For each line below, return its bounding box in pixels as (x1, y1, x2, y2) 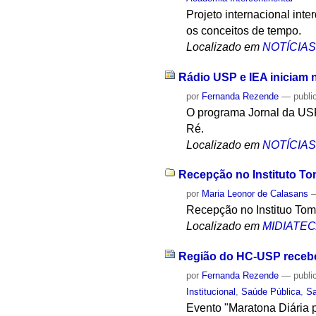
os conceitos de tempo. (186, 24, 302, 37)
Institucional (186, 286, 236, 297)
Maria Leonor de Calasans (202, 188, 309, 200)
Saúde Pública (241, 286, 301, 297)
